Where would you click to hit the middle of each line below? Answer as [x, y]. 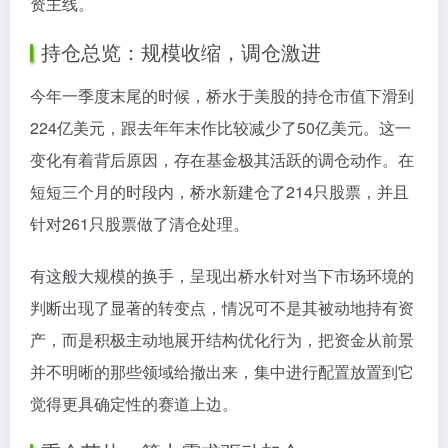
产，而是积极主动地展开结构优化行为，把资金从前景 [222, 339]
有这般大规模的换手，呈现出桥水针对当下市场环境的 [222, 275]
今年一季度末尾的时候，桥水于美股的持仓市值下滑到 [222, 95]
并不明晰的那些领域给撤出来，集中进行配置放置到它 [222, 371]
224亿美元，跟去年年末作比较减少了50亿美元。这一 [220, 127]
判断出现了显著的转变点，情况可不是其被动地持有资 [222, 307]
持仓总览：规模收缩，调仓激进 [181, 51]
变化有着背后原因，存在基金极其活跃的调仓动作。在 [222, 159]
